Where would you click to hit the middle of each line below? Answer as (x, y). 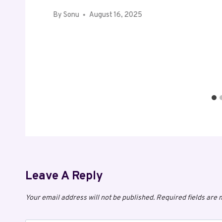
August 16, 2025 (116, 15)
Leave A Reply (64, 176)
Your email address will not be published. (90, 198)
